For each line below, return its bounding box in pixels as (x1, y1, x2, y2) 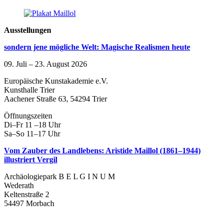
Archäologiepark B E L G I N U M (4, 172, 115, 181)
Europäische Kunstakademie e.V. (4, 77, 108, 86)
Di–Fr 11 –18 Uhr (4, 120, 61, 129)
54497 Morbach (4, 199, 54, 208)
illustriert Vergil (4, 155, 57, 164)
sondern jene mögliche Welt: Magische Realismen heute (4, 43, 190, 52)
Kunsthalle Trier (4, 86, 55, 95)
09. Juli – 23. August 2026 (4, 60, 89, 69)
